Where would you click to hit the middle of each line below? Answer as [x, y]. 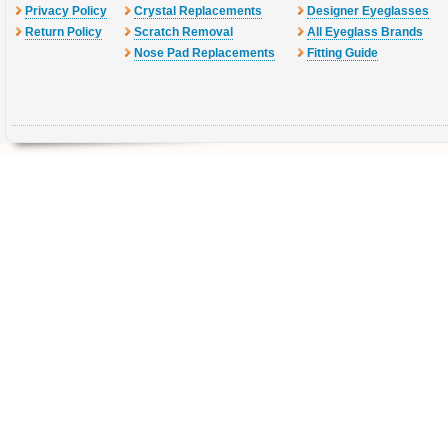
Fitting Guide [342, 53]
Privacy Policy [66, 11]
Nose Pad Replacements [204, 53]
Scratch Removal [183, 32]
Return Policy [63, 32]
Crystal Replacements [198, 11]
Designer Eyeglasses [368, 11]
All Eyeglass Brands [365, 32]
